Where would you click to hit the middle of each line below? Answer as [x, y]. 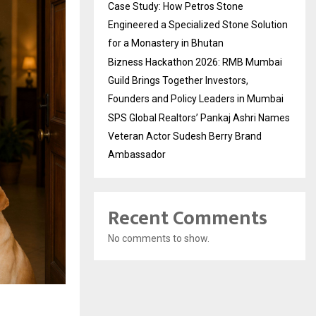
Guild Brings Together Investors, [178, 80]
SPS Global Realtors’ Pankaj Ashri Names [199, 117]
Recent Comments [188, 218]
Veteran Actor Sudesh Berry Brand [185, 136]
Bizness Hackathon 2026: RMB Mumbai [195, 62]
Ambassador [137, 154]
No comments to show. [159, 238]
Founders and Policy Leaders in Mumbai [196, 98]
